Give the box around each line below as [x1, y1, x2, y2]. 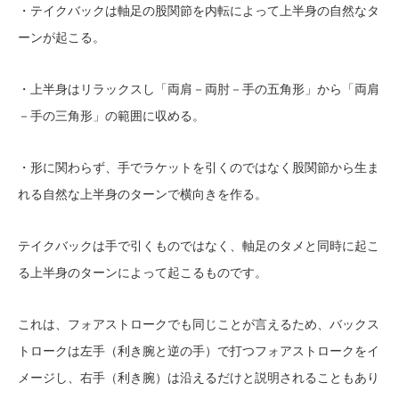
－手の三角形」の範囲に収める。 [18, 109, 205, 124]
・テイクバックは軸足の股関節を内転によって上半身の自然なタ [18, 4, 379, 19]
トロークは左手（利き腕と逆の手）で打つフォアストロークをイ [18, 344, 379, 359]
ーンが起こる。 [18, 30, 105, 45]
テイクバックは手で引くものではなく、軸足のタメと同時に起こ [18, 239, 379, 254]
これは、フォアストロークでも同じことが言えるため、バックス [18, 317, 379, 332]
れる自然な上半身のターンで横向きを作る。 [18, 187, 267, 202]
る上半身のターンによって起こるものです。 [18, 265, 267, 281]
